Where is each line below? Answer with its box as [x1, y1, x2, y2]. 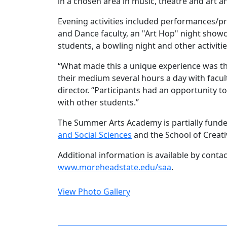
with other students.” [58, 97, 141, 108]
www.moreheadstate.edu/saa [58, 162, 171, 173]
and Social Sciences [58, 129, 132, 141]
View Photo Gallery [58, 186, 130, 198]
